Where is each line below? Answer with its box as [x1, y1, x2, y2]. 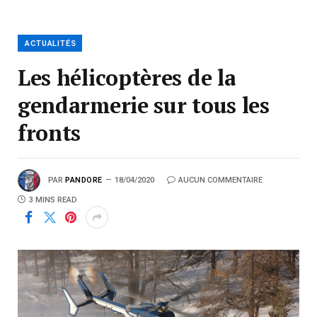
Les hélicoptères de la [18, 63, 236, 93]
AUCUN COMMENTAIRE [178, 175, 263, 185]
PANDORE [65, 175, 103, 185]
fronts [18, 118, 81, 148]
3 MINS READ [29, 195, 77, 205]
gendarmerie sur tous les [18, 91, 270, 120]
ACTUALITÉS [25, 39, 76, 49]
